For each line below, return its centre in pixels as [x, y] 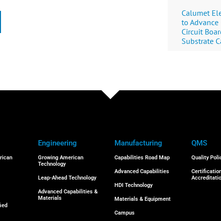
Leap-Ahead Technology [67, 178]
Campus [125, 213]
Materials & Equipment [143, 199]
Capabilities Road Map [142, 157]
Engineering [57, 143]
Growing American [60, 157]
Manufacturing [139, 143]
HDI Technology [134, 185]
